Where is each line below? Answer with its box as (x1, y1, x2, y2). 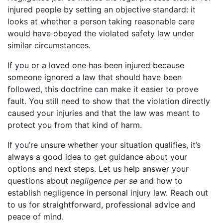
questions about (7, 176, 71, 186)
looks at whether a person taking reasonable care (7, 16, 195, 27)
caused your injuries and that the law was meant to (7, 108, 200, 118)
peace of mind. (7, 212, 64, 222)
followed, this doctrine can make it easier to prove (7, 84, 198, 95)
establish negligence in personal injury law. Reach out (7, 188, 208, 198)
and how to (137, 176, 183, 186)
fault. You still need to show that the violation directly (7, 96, 210, 107)
